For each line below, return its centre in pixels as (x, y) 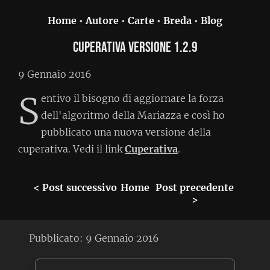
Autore (102, 20)
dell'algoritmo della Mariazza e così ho (133, 115)
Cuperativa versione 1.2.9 (135, 47)
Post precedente (195, 187)
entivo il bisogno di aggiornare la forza (132, 98)
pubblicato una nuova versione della (126, 132)
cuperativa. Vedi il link (71, 149)
